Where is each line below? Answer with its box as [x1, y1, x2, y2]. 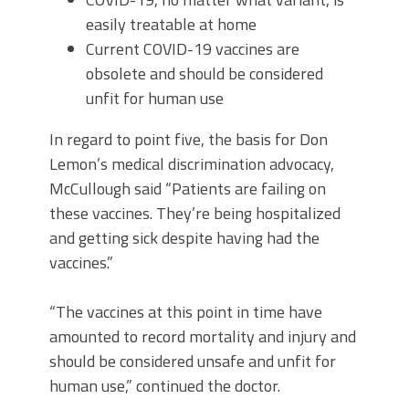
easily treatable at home [86, 12, 257, 37]
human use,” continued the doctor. [49, 373, 284, 398]
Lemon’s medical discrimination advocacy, [49, 152, 334, 176]
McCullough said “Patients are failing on [49, 176, 326, 201]
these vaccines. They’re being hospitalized [49, 201, 341, 225]
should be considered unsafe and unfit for [49, 349, 336, 373]
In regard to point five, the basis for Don [49, 127, 328, 152]
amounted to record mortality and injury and [49, 324, 356, 349]
